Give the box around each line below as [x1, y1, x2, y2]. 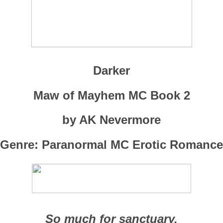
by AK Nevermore [62, 113, 161, 127]
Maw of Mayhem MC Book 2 [33, 88, 190, 102]
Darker [93, 63, 130, 77]
